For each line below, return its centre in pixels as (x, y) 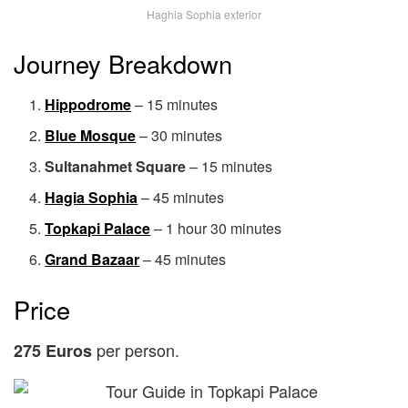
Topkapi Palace (98, 228)
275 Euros (53, 351)
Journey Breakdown (123, 63)
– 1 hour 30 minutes (216, 228)
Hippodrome (88, 104)
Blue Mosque (91, 135)
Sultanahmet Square (116, 166)
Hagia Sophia (92, 197)
